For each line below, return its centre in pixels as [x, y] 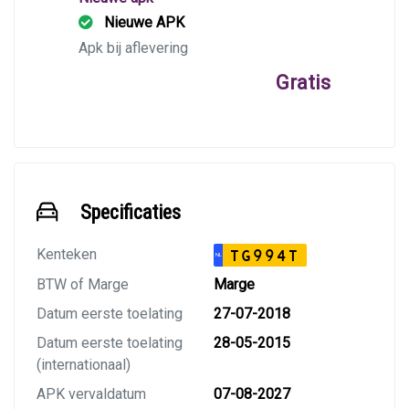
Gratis [303, 83]
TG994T [265, 256]
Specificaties [131, 213]
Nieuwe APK [144, 23]
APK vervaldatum [91, 394]
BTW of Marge [83, 285]
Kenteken [67, 255]
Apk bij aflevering [133, 48]
